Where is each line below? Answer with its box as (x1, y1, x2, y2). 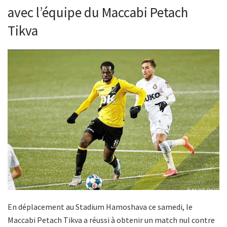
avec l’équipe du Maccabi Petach (8, 4, 188, 21)
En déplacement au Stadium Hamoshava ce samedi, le (8, 202, 193, 212)
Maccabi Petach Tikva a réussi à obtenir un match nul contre (8, 215, 215, 225)
